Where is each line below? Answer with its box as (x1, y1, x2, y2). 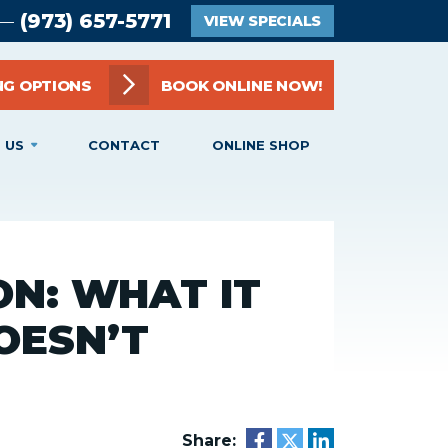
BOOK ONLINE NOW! (160, 75, 322, 95)
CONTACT (88, 137, 161, 153)
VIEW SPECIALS (203, 12, 321, 30)
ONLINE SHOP (211, 137, 310, 153)
